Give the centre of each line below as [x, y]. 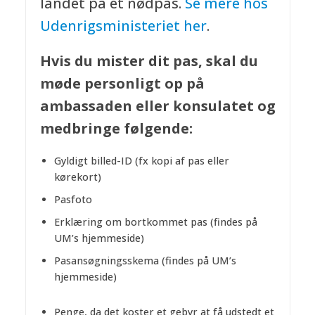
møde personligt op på [122, 84]
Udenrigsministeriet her [123, 26]
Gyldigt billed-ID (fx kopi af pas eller [141, 160]
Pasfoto [73, 199]
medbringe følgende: [116, 129]
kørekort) [77, 176]
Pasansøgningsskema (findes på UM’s [145, 260]
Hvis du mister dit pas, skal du [149, 61]
